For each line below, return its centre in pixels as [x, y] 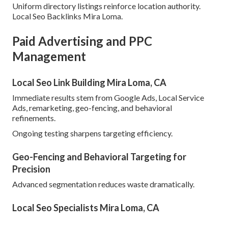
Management [49, 56]
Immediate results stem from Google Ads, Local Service [108, 98]
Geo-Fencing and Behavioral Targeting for [99, 157]
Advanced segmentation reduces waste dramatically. [103, 184]
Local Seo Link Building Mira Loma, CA [89, 83]
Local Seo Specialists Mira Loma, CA [86, 208]
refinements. [34, 118]
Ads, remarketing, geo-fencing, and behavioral [92, 108]
